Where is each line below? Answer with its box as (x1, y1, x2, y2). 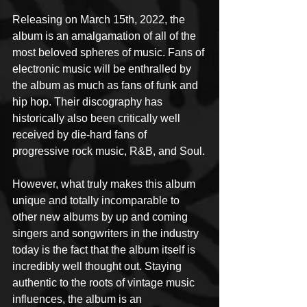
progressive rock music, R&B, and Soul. (12, 145, 205, 157)
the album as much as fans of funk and (12, 79, 201, 91)
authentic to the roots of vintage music (12, 277, 197, 288)
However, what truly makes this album (12, 178, 198, 190)
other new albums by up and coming (12, 211, 191, 223)
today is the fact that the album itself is (12, 244, 198, 256)
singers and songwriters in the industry (12, 228, 201, 239)
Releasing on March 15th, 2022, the (12, 14, 188, 25)
